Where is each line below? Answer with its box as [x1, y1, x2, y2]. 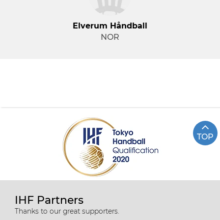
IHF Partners [15, 193, 83, 207]
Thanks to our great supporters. [15, 207, 119, 215]
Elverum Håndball [73, 21, 147, 30]
